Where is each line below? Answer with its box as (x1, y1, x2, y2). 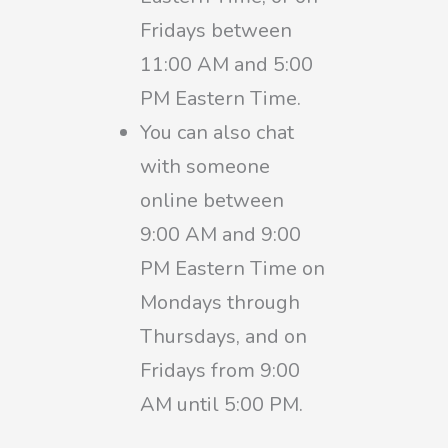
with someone (140, 152, 270, 180)
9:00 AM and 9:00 (140, 220, 301, 248)
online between (140, 186, 284, 214)
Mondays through (140, 288, 300, 316)
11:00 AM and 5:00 (140, 50, 313, 78)
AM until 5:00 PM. (140, 390, 308, 418)
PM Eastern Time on (140, 254, 325, 282)
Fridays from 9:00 (140, 356, 300, 384)
